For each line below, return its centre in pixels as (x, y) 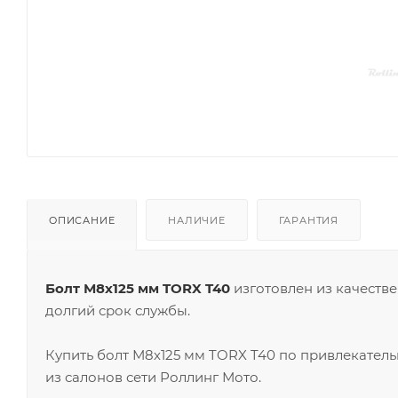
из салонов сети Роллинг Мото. (153, 377)
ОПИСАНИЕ (82, 220)
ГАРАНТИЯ (309, 220)
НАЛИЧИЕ (197, 220)
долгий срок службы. (118, 310)
